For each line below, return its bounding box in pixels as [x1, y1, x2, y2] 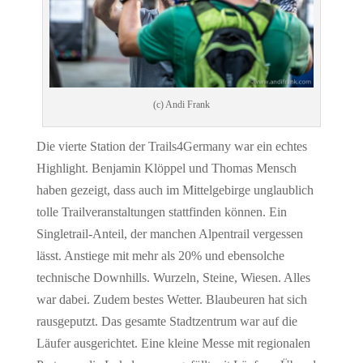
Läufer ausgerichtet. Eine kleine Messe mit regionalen [36, 336, 310, 351]
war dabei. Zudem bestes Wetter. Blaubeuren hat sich [36, 293, 307, 307]
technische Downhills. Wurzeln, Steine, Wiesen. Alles [36, 271, 310, 285]
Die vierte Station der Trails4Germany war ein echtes [36, 139, 307, 154]
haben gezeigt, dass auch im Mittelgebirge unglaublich [36, 183, 314, 198]
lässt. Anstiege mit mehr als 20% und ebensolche [36, 249, 284, 263]
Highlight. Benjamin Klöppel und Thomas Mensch [36, 161, 297, 176]
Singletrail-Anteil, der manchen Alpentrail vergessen [36, 227, 303, 241]
